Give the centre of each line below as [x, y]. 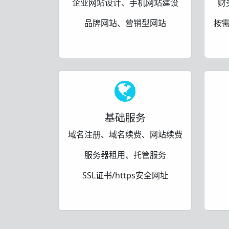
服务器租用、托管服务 [125, 155]
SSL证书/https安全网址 [125, 175]
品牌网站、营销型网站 [125, 23]
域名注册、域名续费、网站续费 [125, 134]
